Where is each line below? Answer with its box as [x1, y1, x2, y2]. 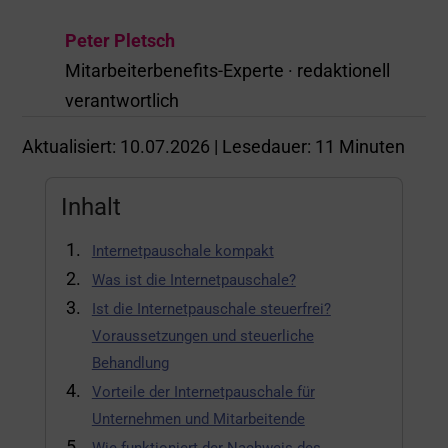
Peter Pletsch [64, 30, 175, 51]
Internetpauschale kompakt [91, 242, 274, 260]
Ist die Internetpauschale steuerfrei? [91, 300, 331, 318]
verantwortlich [64, 90, 179, 111]
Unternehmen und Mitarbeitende [91, 410, 305, 428]
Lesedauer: [222, 136, 312, 157]
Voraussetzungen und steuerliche [91, 327, 314, 345]
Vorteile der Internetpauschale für [91, 383, 315, 401]
